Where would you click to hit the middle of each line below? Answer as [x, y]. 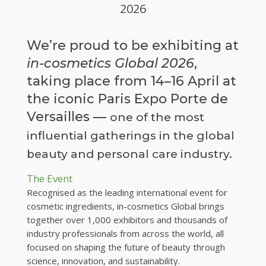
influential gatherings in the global [130, 135]
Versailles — [68, 116]
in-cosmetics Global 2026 [110, 63]
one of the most [157, 117]
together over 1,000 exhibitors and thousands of [127, 219]
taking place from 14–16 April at [131, 81]
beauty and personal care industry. [129, 154]
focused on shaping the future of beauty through [126, 247]
